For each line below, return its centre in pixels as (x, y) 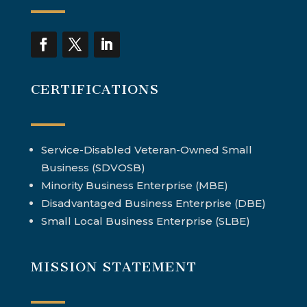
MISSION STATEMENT (113, 267)
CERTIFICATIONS (95, 89)
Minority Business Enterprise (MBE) (134, 185)
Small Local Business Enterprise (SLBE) (145, 221)
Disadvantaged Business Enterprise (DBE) (153, 203)
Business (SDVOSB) (93, 167)
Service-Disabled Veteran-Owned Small (146, 149)
